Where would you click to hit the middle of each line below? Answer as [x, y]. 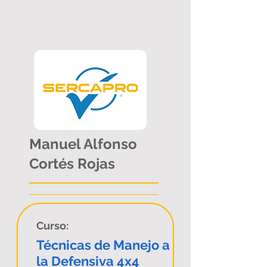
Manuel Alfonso [83, 144]
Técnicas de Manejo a [103, 245]
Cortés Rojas [72, 164]
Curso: [52, 226]
